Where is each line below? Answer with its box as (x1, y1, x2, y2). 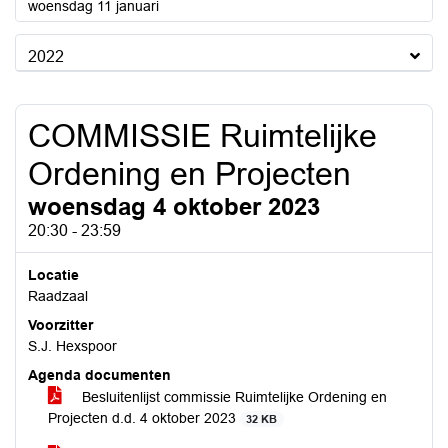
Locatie (28, 267, 79, 283)
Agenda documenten (28, 367, 171, 383)
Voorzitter (28, 317, 93, 333)
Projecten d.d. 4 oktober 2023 (48, 410, 240, 426)
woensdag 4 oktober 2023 (28, 193, 320, 220)
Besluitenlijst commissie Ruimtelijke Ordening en (78, 389, 387, 405)
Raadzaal (28, 288, 88, 304)
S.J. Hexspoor (28, 338, 117, 354)
